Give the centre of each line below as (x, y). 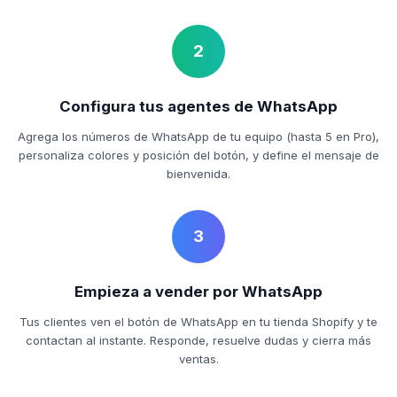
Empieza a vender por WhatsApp (198, 291)
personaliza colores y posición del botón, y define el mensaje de (198, 155)
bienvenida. (198, 174)
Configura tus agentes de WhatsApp (198, 106)
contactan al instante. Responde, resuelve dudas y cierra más (198, 340)
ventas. (198, 359)
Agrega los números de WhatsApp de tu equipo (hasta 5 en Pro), (198, 136)
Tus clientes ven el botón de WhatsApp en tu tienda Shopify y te (198, 322)
